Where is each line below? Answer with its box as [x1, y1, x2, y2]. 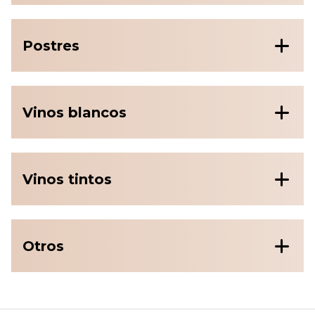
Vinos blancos [22, 103, 127, 121]
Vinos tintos [22, 170, 112, 188]
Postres [22, 37, 79, 54]
